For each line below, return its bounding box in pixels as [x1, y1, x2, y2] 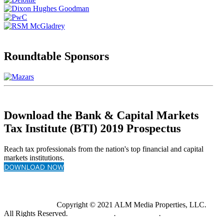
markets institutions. [4, 154, 64, 162]
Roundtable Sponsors [4, 49, 109, 62]
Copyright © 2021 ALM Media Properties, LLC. [55, 201, 206, 209]
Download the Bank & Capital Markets [4, 109, 199, 122]
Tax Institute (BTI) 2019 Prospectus [4, 122, 181, 135]
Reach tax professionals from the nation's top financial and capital [4, 145, 203, 154]
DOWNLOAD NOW [4, 162, 64, 172]
